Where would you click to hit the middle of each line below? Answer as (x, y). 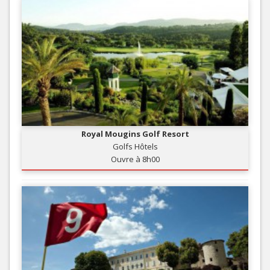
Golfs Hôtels (135, 147)
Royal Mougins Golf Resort (135, 134)
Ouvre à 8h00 (135, 159)
